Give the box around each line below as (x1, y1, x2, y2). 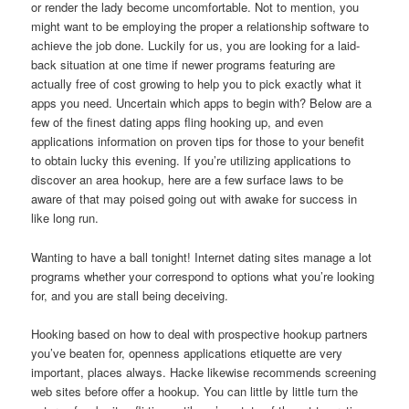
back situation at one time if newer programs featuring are (31, 56, 336, 74)
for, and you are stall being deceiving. (31, 286, 229, 304)
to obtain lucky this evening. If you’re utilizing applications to (31, 152, 351, 170)
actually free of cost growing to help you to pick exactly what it (31, 75, 362, 93)
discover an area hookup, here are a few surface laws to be (31, 171, 344, 189)
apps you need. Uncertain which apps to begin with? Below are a (31, 94, 372, 112)
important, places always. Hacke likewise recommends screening (31, 362, 377, 381)
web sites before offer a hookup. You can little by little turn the (31, 382, 359, 400)
